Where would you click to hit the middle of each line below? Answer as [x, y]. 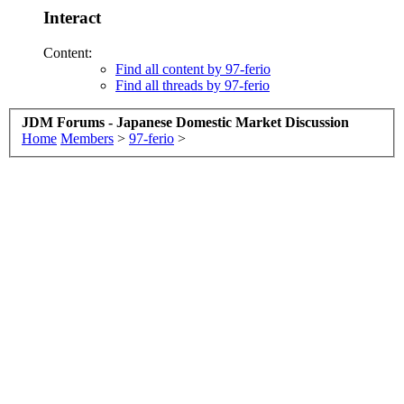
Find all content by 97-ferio [193, 69]
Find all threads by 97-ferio [193, 85]
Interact [72, 17]
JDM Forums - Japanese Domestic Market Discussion [185, 123]
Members [87, 139]
